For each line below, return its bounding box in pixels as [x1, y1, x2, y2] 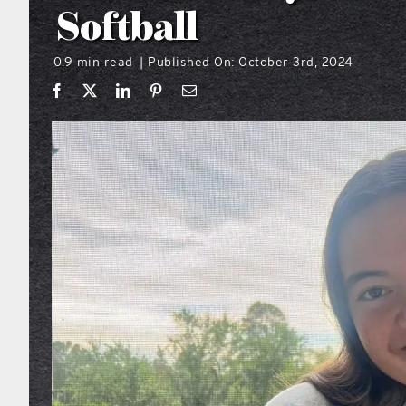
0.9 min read [53, 53, 133, 69]
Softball [55, 8, 198, 50]
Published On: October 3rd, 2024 [148, 53, 353, 69]
